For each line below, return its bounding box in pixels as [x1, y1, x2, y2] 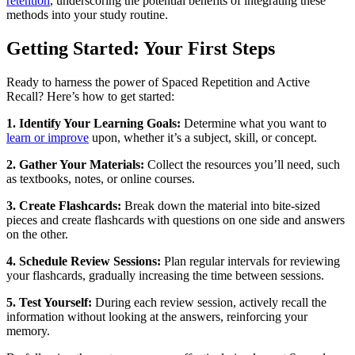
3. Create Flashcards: [6, 199, 121, 213]
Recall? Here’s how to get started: [6, 90, 174, 104]
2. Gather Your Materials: [6, 158, 144, 172]
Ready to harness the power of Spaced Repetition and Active [6, 75, 310, 90]
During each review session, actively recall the [92, 296, 326, 310]
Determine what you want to [181, 116, 326, 131]
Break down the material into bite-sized [121, 199, 320, 213]
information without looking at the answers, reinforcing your [6, 310, 307, 324]
